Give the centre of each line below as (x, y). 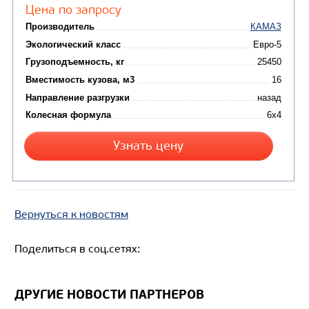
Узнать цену (186, 118)
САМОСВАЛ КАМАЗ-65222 (110, 200)
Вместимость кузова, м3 (100, 35)
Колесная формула (86, 79)
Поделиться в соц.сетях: (77, 248)
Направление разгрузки (97, 57)
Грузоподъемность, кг (94, 13)
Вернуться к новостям (71, 214)
